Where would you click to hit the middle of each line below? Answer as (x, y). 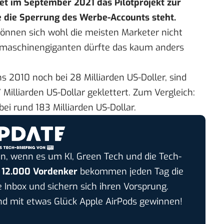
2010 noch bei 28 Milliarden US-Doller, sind (96, 78)
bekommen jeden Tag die (130, 171)
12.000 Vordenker (39, 171)
